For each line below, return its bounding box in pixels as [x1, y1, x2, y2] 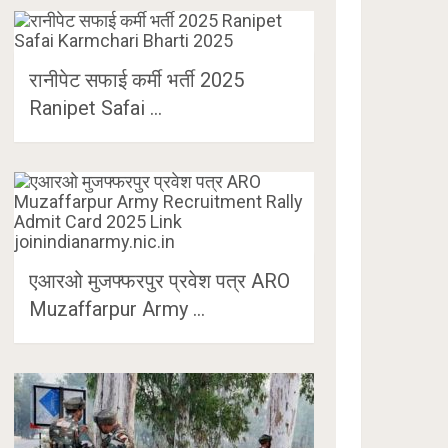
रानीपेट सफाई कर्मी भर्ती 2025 [29, 68, 245, 92]
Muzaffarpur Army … [29, 297, 206, 321]
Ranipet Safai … [29, 96, 163, 120]
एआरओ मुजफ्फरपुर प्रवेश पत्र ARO [29, 269, 291, 293]
